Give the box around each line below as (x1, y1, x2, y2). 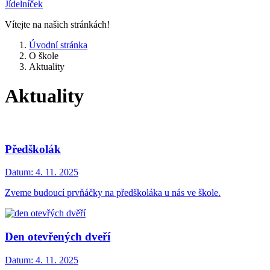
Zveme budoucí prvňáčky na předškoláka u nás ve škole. (5, 187, 221, 198)
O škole (29, 51, 58, 61)
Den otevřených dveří (5, 230, 110, 243)
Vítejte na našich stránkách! (5, 19, 110, 30)
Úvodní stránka (29, 40, 87, 50)
